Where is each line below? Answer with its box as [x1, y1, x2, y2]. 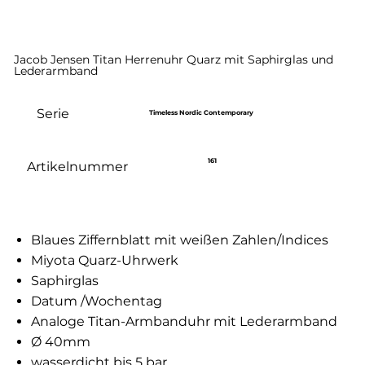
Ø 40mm [31, 334, 91, 350]
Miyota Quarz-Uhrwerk [31, 253, 182, 269]
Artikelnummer [26, 158, 128, 174]
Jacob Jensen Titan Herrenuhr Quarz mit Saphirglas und [14, 51, 334, 67]
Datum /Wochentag [31, 293, 163, 310]
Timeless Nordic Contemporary [149, 108, 254, 117]
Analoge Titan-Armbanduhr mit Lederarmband [31, 314, 338, 330]
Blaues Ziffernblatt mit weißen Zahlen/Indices [31, 232, 329, 248]
